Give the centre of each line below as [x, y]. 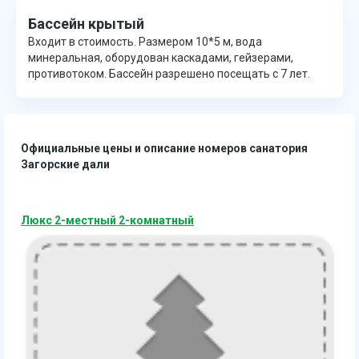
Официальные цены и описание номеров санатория [164, 148]
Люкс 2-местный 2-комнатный [107, 220]
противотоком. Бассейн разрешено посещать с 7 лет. [169, 73]
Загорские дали [65, 164]
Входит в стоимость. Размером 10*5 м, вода [145, 41]
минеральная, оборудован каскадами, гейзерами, [161, 57]
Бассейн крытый [86, 23]
